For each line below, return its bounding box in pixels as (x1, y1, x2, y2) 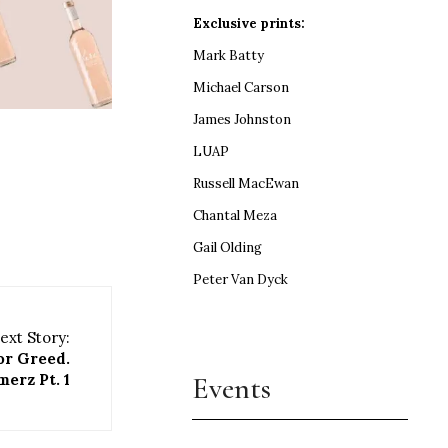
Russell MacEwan (193, 174, 300, 192)
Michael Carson (193, 78, 290, 96)
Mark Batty (193, 46, 265, 64)
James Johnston (193, 110, 292, 128)
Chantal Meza (193, 206, 278, 224)
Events (192, 369, 272, 407)
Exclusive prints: (193, 14, 306, 32)
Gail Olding (193, 238, 263, 256)
